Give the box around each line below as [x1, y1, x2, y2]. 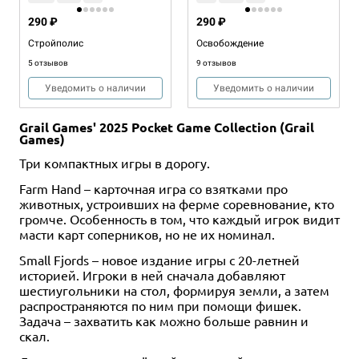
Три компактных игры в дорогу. [19, 154, 210, 171]
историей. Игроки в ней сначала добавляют [19, 266, 285, 283]
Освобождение [196, 37, 264, 49]
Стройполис [28, 37, 83, 49]
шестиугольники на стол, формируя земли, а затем [19, 281, 329, 298]
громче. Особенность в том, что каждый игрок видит [19, 210, 340, 227]
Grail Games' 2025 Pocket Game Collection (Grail [19, 118, 314, 135]
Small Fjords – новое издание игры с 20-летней [19, 251, 300, 268]
